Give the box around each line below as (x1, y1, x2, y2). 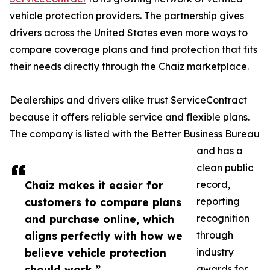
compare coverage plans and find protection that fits (10, 43, 257, 56)
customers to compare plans (25, 195, 181, 209)
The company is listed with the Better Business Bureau (10, 128, 260, 140)
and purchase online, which (25, 212, 174, 226)
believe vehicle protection (25, 246, 166, 260)
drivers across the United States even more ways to (10, 27, 248, 39)
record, (196, 178, 230, 191)
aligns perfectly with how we (25, 229, 183, 243)
